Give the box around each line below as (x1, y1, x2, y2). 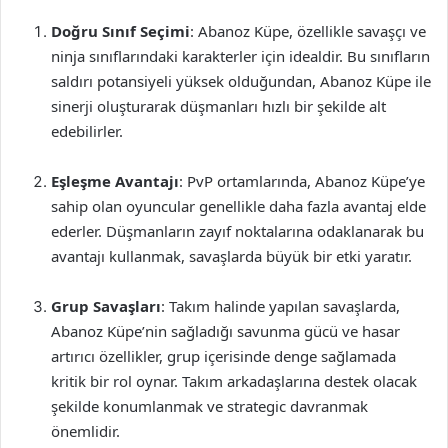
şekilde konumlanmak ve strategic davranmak (51, 396, 368, 416)
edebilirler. (51, 121, 123, 141)
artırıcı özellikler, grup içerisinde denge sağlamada (51, 346, 396, 366)
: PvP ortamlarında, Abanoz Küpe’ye (179, 171, 425, 191)
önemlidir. (51, 421, 120, 441)
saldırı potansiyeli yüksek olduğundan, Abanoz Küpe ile (51, 71, 431, 91)
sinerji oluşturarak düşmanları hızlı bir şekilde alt (51, 96, 386, 116)
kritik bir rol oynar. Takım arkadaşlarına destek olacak (51, 371, 417, 391)
